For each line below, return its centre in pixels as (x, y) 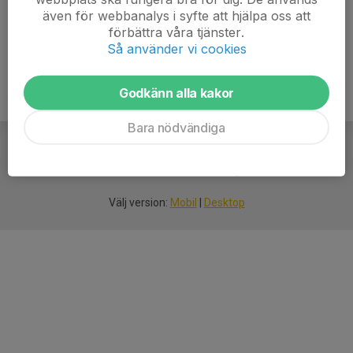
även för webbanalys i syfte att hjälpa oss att (176, 15)
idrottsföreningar (205, 171)
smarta (141, 171)
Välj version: (139, 203)
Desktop (224, 203)
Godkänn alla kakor (176, 93)
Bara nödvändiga (176, 127)
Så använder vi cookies (176, 48)
